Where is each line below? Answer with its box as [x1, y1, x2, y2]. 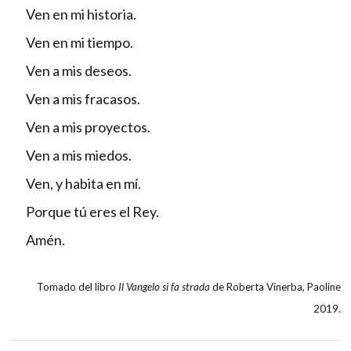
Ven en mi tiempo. [26, 34, 133, 52]
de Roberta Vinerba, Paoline [210, 280, 341, 294]
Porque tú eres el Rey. [26, 203, 159, 221]
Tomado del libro [37, 280, 118, 294]
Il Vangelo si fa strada [118, 280, 210, 294]
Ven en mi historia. [26, 5, 136, 24]
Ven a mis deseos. [26, 62, 132, 80]
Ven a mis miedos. [26, 147, 132, 165]
